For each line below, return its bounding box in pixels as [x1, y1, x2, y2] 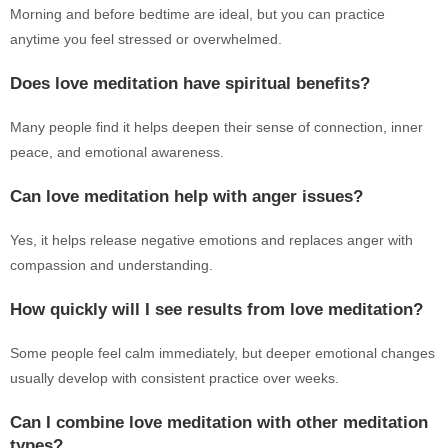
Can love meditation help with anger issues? [10, 187, 363, 206]
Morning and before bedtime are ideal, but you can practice [10, 6, 385, 22]
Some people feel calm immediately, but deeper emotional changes [10, 345, 435, 361]
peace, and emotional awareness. [10, 144, 224, 160]
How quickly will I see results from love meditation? [10, 300, 423, 319]
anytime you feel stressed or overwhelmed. [10, 31, 282, 47]
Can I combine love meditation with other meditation [10, 413, 428, 432]
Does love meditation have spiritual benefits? [10, 74, 370, 93]
